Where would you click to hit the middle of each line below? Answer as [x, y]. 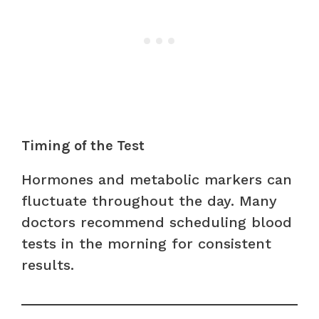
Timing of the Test [83, 145]
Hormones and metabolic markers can [157, 179]
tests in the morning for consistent [146, 243]
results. [48, 265]
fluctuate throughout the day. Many [149, 200]
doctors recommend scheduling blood [157, 222]
